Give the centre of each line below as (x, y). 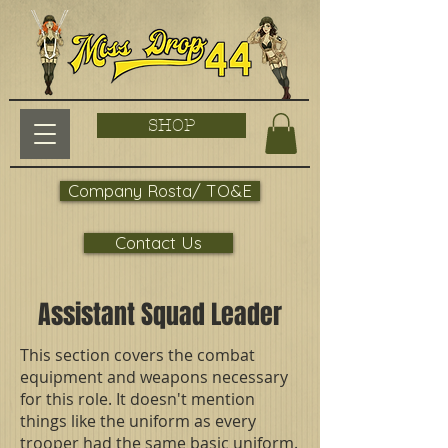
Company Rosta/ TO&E (160, 190)
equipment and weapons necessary (154, 376)
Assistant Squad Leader (160, 314)
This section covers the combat (137, 354)
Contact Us (158, 242)
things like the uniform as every (138, 420)
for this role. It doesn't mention (137, 398)
